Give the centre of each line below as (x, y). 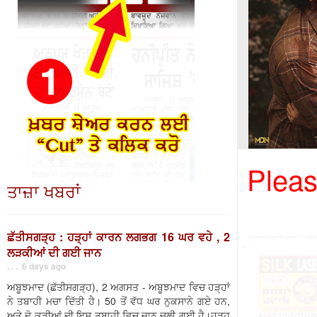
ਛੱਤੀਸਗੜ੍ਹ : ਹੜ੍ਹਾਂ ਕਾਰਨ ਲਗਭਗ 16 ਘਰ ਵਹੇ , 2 (119, 237)
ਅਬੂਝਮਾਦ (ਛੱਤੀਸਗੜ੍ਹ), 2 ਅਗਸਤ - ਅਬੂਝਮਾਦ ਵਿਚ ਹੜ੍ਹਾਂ (119, 287)
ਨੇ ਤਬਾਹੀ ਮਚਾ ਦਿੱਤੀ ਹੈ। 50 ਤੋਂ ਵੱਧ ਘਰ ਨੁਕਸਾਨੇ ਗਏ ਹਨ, (119, 301)
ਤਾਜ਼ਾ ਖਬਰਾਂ (44, 191)
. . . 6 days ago (36, 266)
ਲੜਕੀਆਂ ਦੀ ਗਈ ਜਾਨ (54, 252)
